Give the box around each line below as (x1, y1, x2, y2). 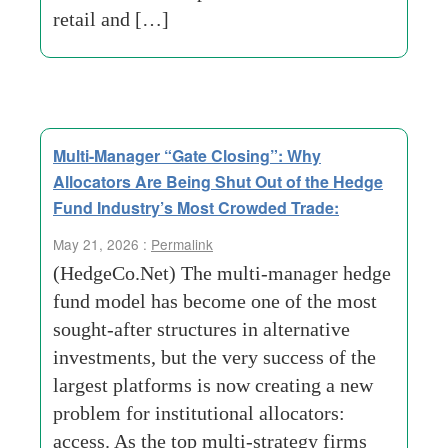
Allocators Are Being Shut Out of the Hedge (53, 170, 383, 193)
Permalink (151, 234, 213, 254)
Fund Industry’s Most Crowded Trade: (53, 196, 339, 219)
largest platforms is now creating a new (53, 374, 373, 396)
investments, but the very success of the (53, 346, 376, 368)
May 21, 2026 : (53, 234, 151, 254)
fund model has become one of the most (53, 290, 377, 312)
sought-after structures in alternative (53, 318, 350, 340)
